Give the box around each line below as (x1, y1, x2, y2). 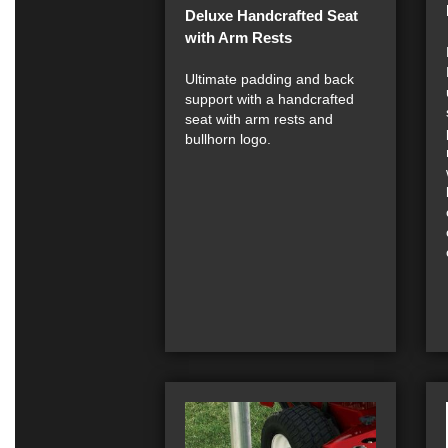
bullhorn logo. (185, 131, 271, 147)
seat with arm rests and (185, 111, 333, 127)
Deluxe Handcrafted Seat (185, 7, 358, 24)
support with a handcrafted (185, 91, 354, 107)
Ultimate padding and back (185, 71, 354, 87)
